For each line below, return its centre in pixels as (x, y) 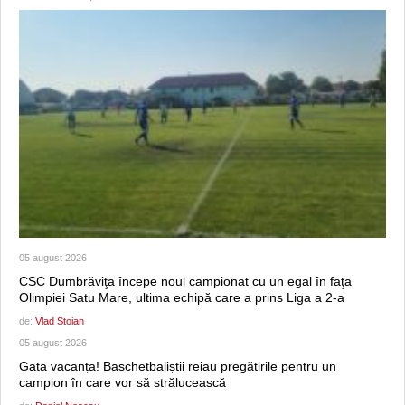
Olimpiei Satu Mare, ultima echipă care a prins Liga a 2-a (182, 298)
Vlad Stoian (60, 321)
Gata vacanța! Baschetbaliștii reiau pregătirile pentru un (178, 367)
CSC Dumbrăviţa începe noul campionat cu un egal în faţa (185, 282)
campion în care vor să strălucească (122, 383)
